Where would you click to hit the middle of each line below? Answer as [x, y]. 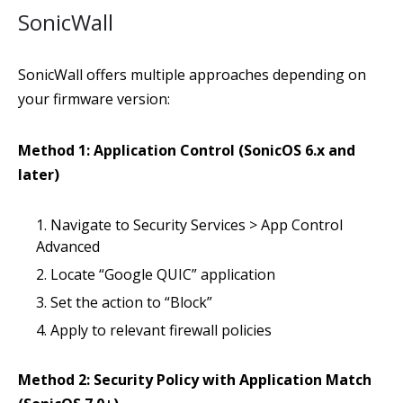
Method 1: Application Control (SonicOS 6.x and [187, 150]
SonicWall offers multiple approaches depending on [192, 75]
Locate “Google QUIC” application [163, 274]
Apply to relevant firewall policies [161, 330]
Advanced [68, 246]
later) [39, 175]
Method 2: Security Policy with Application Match [195, 380]
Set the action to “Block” [131, 302]
